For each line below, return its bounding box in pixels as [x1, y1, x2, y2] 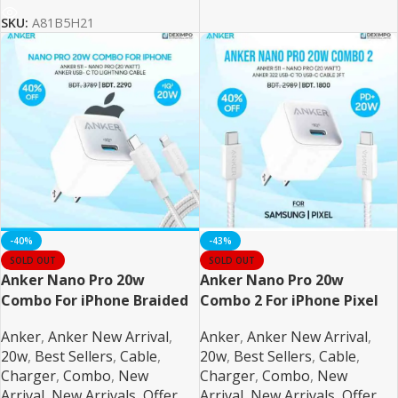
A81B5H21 [32, 14, 94, 32]
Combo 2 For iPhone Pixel [199, 290, 378, 310]
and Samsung [199, 310, 296, 330]
